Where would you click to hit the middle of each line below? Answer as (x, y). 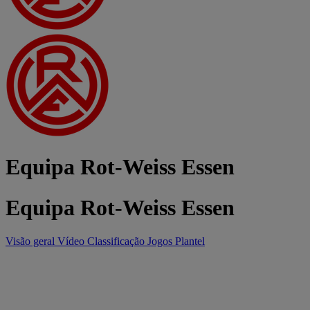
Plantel (190, 241)
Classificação (117, 241)
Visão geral (31, 241)
